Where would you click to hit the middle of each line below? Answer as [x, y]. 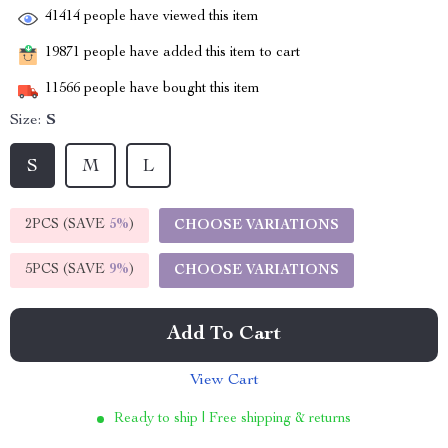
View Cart [224, 381]
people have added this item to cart [190, 53]
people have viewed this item [169, 17]
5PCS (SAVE [67, 270]
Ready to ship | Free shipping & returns [232, 419]
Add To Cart [224, 335]
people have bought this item [170, 89]
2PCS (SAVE [67, 225]
